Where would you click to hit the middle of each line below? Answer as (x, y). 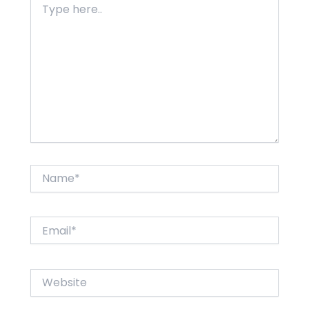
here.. (43, 12)
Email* (46, 223)
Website (50, 275)
